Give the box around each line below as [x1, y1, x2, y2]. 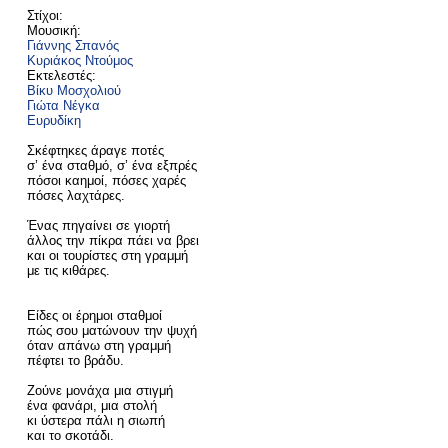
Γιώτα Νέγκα [26, 98, 100, 114]
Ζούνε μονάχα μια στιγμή [26, 383, 173, 399]
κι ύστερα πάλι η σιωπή [26, 413, 165, 429]
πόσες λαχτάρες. [26, 188, 125, 204]
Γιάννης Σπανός [26, 38, 119, 54]
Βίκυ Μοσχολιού [26, 83, 121, 99]
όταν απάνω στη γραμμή [26, 338, 171, 354]
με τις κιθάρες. [26, 263, 110, 279]
